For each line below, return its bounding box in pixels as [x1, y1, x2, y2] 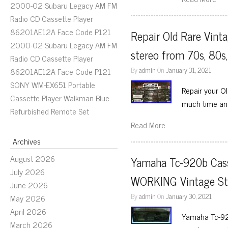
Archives [13, 134, 41, 148]
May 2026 [10, 191, 45, 205]
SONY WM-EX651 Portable [10, 78, 95, 91]
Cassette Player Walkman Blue [10, 91, 109, 104]
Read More [131, 118, 166, 131]
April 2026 [10, 205, 46, 218]
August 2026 [10, 152, 55, 165]
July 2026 [10, 165, 45, 178]
